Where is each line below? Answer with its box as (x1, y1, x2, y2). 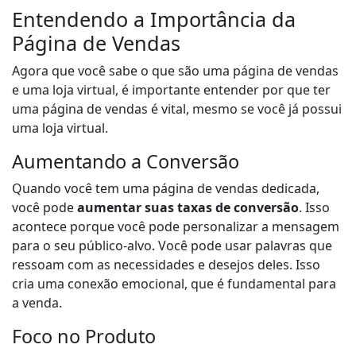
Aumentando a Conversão (12, 149, 239, 175)
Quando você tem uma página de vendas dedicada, (12, 180, 319, 198)
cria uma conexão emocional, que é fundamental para (12, 275, 336, 293)
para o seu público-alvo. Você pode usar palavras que (12, 237, 332, 255)
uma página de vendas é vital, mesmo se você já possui (12, 100, 342, 118)
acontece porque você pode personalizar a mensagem (12, 218, 339, 236)
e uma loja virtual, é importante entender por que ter (12, 81, 331, 99)
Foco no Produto (12, 323, 156, 350)
